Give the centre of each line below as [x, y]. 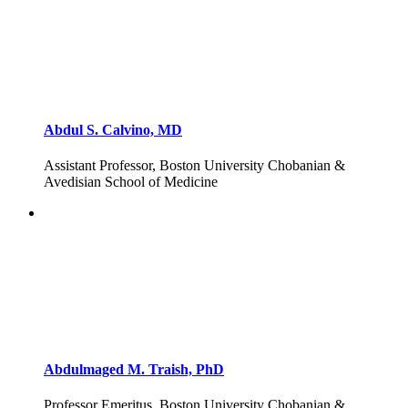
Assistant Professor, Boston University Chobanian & [194, 166]
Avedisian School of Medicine [131, 182]
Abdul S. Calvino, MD [113, 129]
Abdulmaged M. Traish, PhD [134, 369]
